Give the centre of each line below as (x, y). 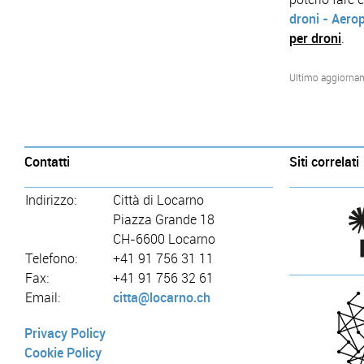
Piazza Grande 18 (163, 219)
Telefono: (51, 258)
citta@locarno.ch (161, 297)
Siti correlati (325, 162)
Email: (42, 297)
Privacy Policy (65, 333)
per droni (316, 38)
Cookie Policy (63, 353)
